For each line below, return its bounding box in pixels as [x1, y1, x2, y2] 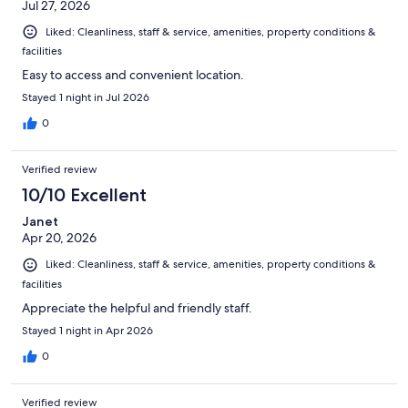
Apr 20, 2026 [22, 229, 97, 247]
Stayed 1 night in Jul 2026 [22, 90, 149, 106]
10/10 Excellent [22, 184, 147, 207]
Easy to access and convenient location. [22, 66, 244, 84]
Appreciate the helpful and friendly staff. [22, 299, 252, 316]
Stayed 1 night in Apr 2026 [22, 322, 153, 338]
